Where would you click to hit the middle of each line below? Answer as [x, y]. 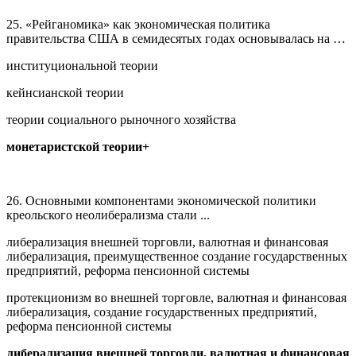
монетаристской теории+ [78, 146]
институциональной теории [82, 65]
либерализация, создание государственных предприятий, [162, 311]
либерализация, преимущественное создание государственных [177, 256]
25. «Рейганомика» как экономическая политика [138, 24]
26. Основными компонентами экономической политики [161, 200]
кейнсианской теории [65, 92]
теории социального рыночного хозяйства [121, 119]
